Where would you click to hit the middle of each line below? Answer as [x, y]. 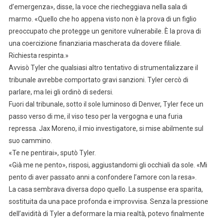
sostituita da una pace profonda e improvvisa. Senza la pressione [108, 201]
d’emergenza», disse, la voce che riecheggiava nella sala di [98, 7]
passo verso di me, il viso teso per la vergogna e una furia [95, 116]
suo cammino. [30, 140]
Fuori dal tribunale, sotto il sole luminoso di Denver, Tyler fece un [106, 104]
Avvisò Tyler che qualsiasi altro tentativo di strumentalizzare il [103, 67]
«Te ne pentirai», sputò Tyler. [52, 153]
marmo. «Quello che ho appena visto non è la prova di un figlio [102, 19]
